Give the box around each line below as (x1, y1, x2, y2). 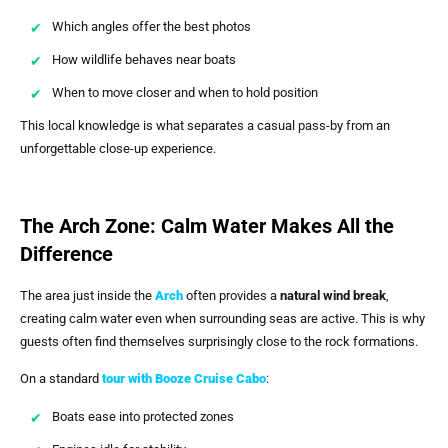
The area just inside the (20, 287, 155, 303)
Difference (20, 241, 113, 266)
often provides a (183, 287, 280, 303)
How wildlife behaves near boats (52, 52, 236, 68)
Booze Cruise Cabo (155, 371, 266, 387)
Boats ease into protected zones (52, 408, 234, 424)
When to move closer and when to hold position (52, 85, 318, 101)
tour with (102, 371, 155, 387)
